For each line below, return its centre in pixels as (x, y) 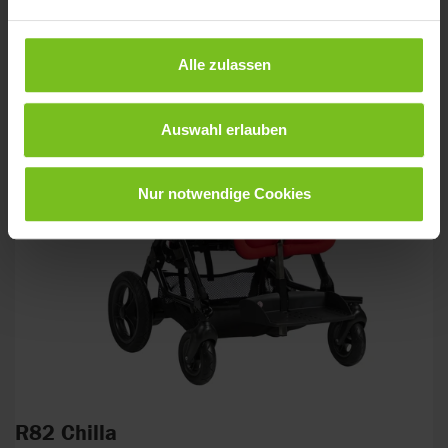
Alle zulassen (224, 65)
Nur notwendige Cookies (224, 194)
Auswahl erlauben (224, 129)
